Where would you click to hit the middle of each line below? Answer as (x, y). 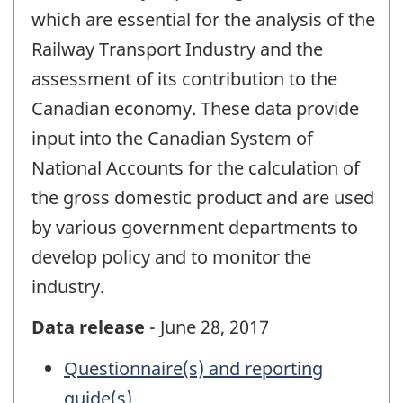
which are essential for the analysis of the (203, 20)
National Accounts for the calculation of (196, 168)
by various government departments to (195, 228)
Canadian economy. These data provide (195, 109)
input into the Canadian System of (172, 139)
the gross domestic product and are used (203, 198)
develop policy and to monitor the (171, 257)
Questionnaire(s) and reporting (193, 369)
